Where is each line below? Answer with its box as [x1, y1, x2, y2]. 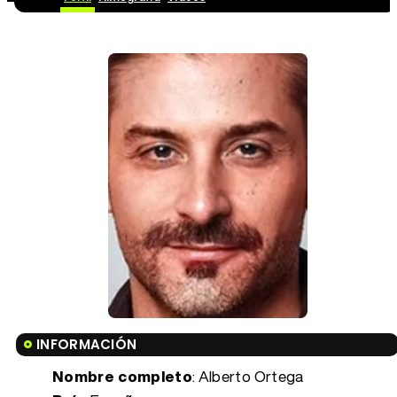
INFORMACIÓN [36, 334, 137, 354]
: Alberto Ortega [192, 364, 304, 387]
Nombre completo [52, 364, 193, 387]
